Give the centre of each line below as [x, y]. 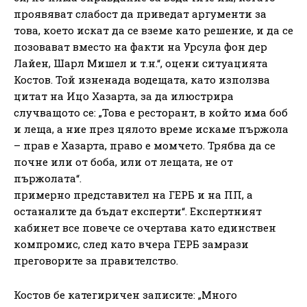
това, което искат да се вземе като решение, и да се [153, 30]
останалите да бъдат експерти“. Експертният [138, 211]
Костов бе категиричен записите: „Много [125, 294]
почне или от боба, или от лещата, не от [123, 161]
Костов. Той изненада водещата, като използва [142, 79]
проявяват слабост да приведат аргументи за [140, 13]
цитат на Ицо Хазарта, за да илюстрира [124, 96]
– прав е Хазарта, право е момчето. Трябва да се [145, 145]
